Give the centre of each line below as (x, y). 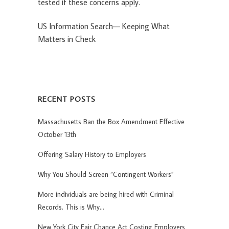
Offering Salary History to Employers (92, 155)
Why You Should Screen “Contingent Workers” (106, 175)
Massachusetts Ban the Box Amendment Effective (111, 122)
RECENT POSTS (67, 99)
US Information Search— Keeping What (104, 26)
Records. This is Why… (71, 207)
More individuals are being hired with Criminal (106, 194)
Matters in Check (68, 39)
